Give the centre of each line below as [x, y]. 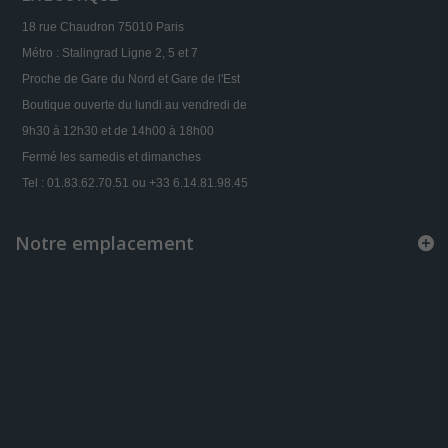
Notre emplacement [104, 243]
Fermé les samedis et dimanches [111, 157]
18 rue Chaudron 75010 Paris [103, 27]
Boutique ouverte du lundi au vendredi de [134, 105]
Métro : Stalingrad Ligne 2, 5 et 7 [110, 53]
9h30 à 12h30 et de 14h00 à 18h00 [118, 131]
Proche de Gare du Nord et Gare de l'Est [131, 79]
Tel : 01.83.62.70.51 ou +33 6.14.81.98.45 [135, 183]
